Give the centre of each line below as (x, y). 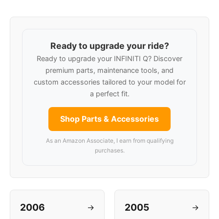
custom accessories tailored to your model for (109, 82)
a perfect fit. (109, 94)
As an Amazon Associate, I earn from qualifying (109, 141)
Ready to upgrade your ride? (109, 46)
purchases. (109, 150)
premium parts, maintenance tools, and (109, 70)
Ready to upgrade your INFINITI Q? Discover (109, 58)
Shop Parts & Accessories (109, 119)
